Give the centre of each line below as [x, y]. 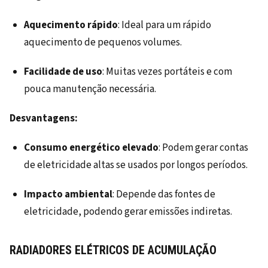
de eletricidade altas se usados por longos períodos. [136, 165]
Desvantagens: [44, 119]
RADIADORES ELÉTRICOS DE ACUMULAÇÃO [113, 250]
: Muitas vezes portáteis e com [167, 72]
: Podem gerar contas [203, 148]
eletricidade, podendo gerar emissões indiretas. [128, 212]
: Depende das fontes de [164, 195]
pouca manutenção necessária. [90, 89]
